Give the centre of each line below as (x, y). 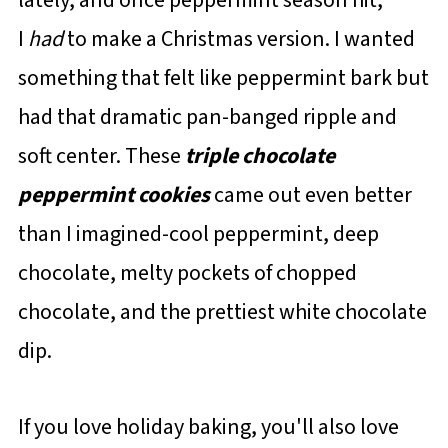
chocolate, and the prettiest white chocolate (222, 311)
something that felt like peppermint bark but (223, 77)
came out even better (310, 194)
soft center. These (101, 155)
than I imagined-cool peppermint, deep (198, 233)
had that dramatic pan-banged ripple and (207, 116)
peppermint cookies (113, 194)
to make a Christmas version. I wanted (238, 38)
